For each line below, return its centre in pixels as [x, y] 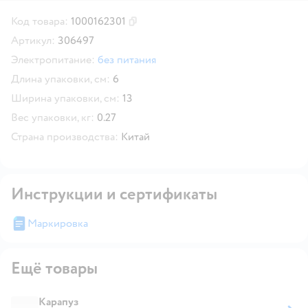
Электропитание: [53, 59]
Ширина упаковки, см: [65, 98]
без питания [127, 59]
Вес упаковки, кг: [53, 117]
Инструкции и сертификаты [114, 194]
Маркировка [58, 223]
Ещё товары [54, 268]
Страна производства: [65, 136]
